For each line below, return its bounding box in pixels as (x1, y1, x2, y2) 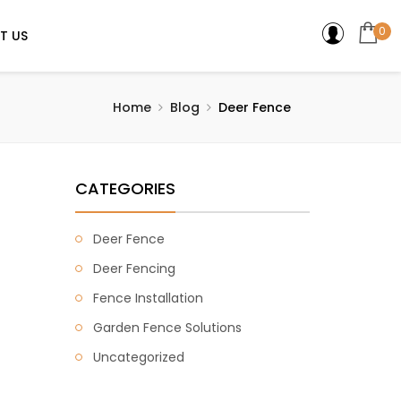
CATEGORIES (74, 177, 175, 200)
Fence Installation (92, 289, 203, 307)
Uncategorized (92, 348, 184, 366)
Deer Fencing (92, 260, 175, 277)
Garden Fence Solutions (92, 319, 242, 337)
